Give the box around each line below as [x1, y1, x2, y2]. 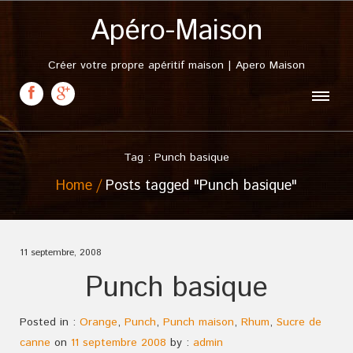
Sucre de [277, 314, 321, 330]
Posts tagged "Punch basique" [106, 176, 297, 196]
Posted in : [20, 314, 80, 330]
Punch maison [163, 314, 234, 330]
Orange [80, 314, 117, 330]
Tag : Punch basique [124, 150, 229, 165]
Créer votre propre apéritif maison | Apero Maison [48, 58, 305, 73]
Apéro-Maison [91, 11, 262, 52]
